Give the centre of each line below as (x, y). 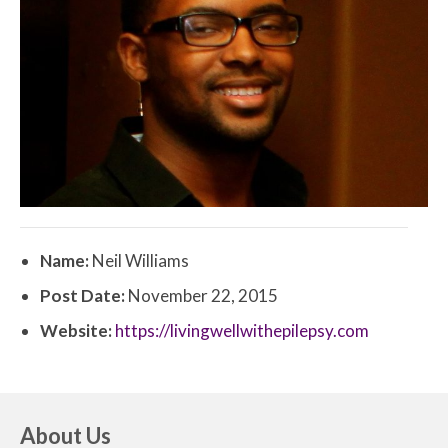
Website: (76, 331)
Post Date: (82, 296)
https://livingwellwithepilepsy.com (242, 331)
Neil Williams (139, 261)
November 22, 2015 (201, 296)
